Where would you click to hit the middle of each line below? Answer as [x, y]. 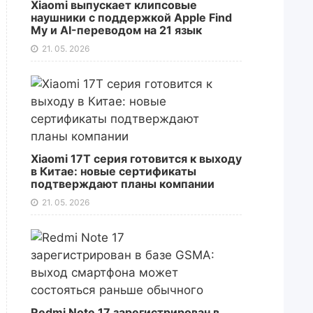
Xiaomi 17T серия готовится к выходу [136, 159]
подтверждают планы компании [122, 184]
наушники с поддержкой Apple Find [131, 17]
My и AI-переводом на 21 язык [116, 30]
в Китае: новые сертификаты [113, 171]
